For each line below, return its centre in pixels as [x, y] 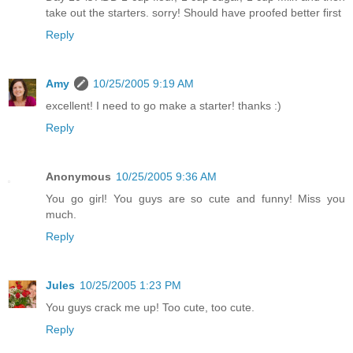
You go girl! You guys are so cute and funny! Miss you [195, 198]
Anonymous [78, 176]
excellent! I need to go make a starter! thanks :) [163, 105]
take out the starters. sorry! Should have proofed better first [193, 12]
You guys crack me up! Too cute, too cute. [150, 307]
